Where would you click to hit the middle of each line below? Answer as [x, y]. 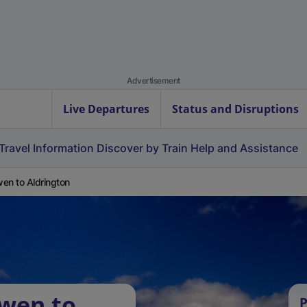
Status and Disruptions [235, 109]
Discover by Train [142, 148]
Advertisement [153, 81]
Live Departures [106, 109]
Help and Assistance [244, 148]
